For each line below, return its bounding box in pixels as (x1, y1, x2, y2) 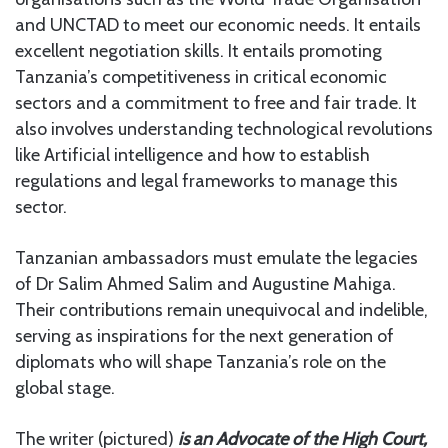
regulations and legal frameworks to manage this (15, 169, 398, 192)
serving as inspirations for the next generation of (15, 324, 394, 347)
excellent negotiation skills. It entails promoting (15, 39, 382, 62)
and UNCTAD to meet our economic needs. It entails (15, 13, 421, 36)
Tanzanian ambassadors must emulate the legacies (15, 246, 418, 269)
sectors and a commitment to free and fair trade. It (15, 91, 417, 114)
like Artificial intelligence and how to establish (15, 143, 370, 166)
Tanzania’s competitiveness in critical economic (15, 65, 387, 88)
